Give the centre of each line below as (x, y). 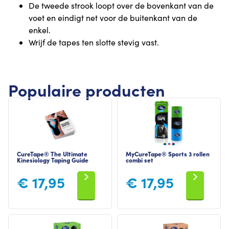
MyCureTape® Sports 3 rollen (168, 154)
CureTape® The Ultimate (52, 154)
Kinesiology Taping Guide (53, 160)
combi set (140, 160)
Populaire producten (87, 90)
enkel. (40, 30)
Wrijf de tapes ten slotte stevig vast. (94, 42)
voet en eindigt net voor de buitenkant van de (113, 18)
